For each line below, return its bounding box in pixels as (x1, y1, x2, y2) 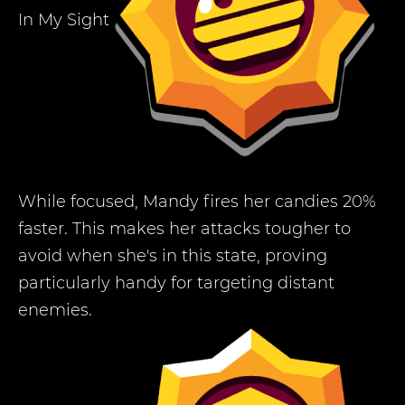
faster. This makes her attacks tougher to (18, 219, 351, 239)
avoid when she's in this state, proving (18, 246, 327, 266)
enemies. (18, 300, 92, 320)
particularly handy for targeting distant (18, 273, 334, 293)
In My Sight (18, 9, 109, 30)
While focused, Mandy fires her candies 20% (18, 192, 376, 212)
